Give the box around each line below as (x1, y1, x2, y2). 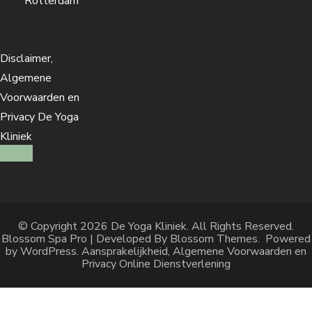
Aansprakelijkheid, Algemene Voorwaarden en (81, 244, 306, 260)
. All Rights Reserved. (187, 219, 294, 235)
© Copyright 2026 (18, 219, 111, 235)
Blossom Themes (170, 231, 258, 247)
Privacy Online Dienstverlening (81, 256, 231, 272)
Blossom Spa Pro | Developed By (1, 231, 170, 247)
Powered (260, 231, 311, 247)
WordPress (20, 244, 77, 260)
